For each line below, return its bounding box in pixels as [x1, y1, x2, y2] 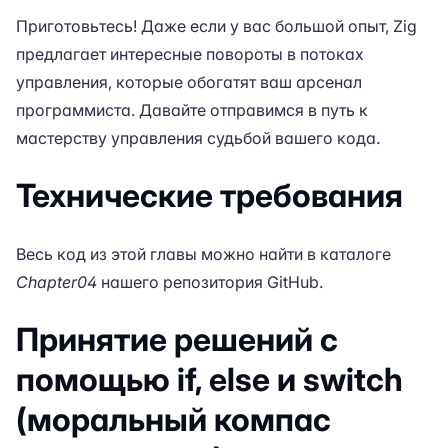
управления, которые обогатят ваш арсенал [16, 72, 362, 92]
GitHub [267, 272, 319, 292]
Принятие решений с [16, 320, 338, 359]
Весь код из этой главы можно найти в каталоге [16, 244, 391, 264]
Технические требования [16, 176, 403, 215]
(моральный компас [16, 400, 331, 439]
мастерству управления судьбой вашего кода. [16, 128, 380, 148]
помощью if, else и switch [16, 360, 403, 399]
